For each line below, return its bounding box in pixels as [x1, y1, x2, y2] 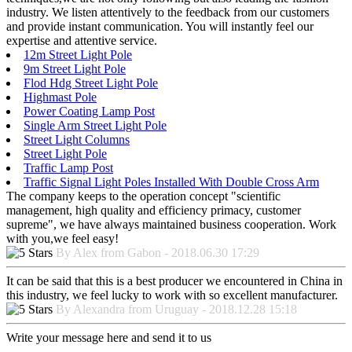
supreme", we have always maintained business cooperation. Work [6, 217, 336, 231]
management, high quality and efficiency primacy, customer [6, 203, 301, 217]
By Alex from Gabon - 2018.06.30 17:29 [56, 245, 259, 259]
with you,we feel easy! [6, 231, 119, 245]
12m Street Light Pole [24, 47, 132, 61]
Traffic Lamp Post [24, 160, 113, 174]
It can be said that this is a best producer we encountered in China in [6, 273, 343, 288]
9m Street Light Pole [24, 61, 126, 75]
